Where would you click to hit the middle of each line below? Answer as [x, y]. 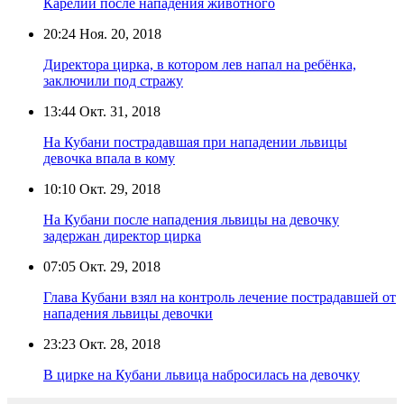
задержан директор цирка [122, 235]
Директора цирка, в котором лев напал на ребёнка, [200, 64]
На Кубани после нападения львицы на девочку [191, 219]
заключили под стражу [113, 80]
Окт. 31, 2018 [118, 111]
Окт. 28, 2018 [118, 344]
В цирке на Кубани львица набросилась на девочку [202, 374]
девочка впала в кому [109, 158]
